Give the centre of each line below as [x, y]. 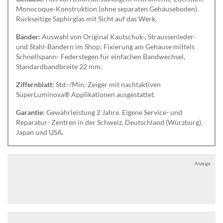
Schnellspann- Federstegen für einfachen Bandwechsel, [101, 57]
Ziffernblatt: [35, 85]
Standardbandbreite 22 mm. [59, 67]
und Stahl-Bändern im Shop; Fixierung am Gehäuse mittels [105, 47]
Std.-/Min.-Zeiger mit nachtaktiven [108, 85]
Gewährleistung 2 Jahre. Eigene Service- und [113, 112]
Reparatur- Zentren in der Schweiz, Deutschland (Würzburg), [109, 122]
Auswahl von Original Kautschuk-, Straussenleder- [118, 37]
